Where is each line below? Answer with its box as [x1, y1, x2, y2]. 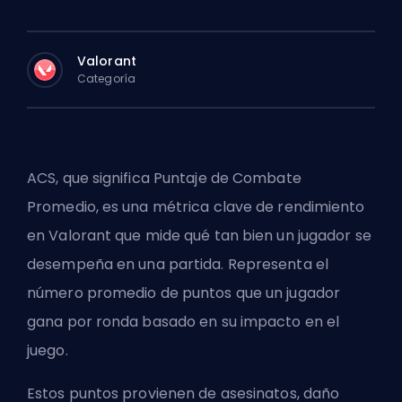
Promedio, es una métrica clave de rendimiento [27, 197, 365, 217]
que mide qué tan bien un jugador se [115, 225, 371, 246]
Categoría [77, 70, 135, 86]
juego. [27, 340, 72, 361]
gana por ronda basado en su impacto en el [27, 311, 340, 332]
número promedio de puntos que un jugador [27, 283, 341, 303]
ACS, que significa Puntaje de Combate [27, 168, 301, 188]
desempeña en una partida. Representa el [27, 254, 328, 275]
